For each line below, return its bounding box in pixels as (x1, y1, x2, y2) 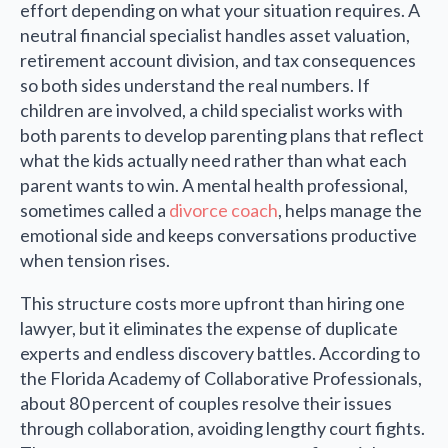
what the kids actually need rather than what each (20, 149, 407, 172)
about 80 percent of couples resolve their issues (20, 392, 392, 415)
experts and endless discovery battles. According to (20, 342, 420, 365)
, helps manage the (278, 199, 422, 222)
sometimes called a (20, 199, 169, 222)
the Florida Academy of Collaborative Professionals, (20, 367, 422, 390)
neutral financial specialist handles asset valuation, (20, 24, 410, 47)
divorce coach (169, 199, 278, 222)
